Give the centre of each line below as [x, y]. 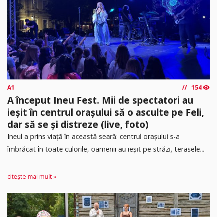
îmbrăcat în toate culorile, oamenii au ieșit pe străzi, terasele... [106, 149]
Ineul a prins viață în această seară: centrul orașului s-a [93, 137]
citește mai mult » [32, 176]
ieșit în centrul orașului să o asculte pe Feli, [106, 112]
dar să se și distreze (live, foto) [78, 124]
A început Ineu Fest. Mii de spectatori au [100, 100]
